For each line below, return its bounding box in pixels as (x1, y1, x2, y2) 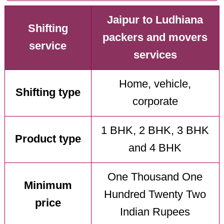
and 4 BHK (128, 142, 182, 154)
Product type (14, 133, 81, 145)
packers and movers (102, 31, 208, 44)
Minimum (23, 179, 72, 192)
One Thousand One (107, 171, 203, 183)
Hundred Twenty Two (104, 188, 206, 201)
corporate (132, 95, 178, 108)
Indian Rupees (120, 206, 190, 218)
